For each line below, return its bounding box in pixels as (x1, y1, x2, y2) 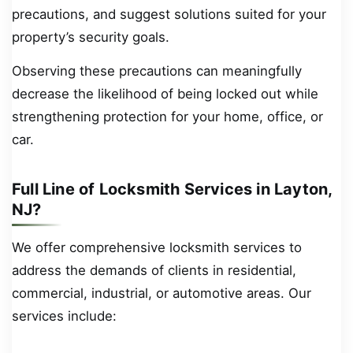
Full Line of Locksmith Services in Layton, (12, 180, 333, 199)
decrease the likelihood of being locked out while (12, 86, 318, 102)
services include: (12, 308, 117, 325)
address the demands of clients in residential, (12, 262, 296, 279)
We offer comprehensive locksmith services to (12, 240, 302, 256)
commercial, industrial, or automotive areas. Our (12, 285, 311, 302)
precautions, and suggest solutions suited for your (12, 6, 326, 22)
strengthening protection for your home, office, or (12, 109, 323, 125)
